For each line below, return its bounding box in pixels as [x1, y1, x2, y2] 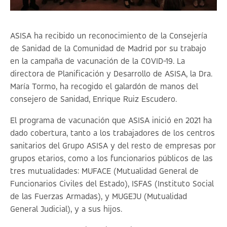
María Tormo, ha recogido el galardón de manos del [10, 83, 198, 92]
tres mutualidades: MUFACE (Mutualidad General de [10, 167, 199, 176]
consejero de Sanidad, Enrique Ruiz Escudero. [10, 95, 177, 104]
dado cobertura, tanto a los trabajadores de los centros [10, 129, 215, 138]
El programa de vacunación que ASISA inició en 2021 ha [10, 117, 212, 126]
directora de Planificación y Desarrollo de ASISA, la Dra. [10, 70, 212, 79]
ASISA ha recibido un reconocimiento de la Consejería [10, 32, 207, 41]
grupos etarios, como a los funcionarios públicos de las [10, 155, 213, 164]
